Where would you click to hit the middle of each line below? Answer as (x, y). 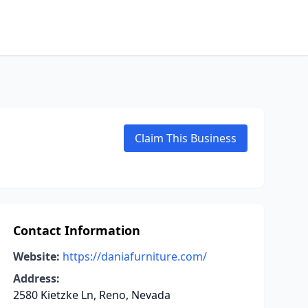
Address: (36, 278)
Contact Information (76, 230)
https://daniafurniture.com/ (134, 256)
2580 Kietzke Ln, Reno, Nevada (91, 295)
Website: (36, 256)
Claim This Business (186, 138)
